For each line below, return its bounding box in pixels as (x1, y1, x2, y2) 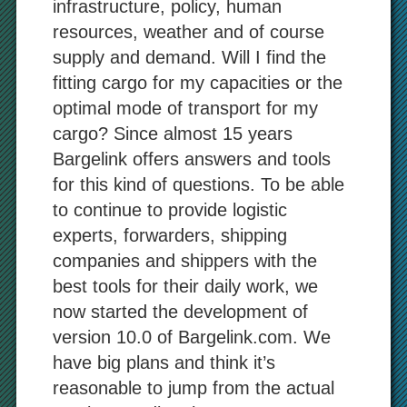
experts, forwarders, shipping (52, 225, 287, 246)
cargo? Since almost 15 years (52, 124, 293, 144)
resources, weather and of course (52, 22, 324, 43)
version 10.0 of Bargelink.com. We (52, 327, 331, 348)
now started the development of (52, 302, 308, 323)
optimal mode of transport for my (52, 98, 318, 119)
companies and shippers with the (52, 251, 317, 272)
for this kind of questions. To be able (52, 174, 344, 195)
